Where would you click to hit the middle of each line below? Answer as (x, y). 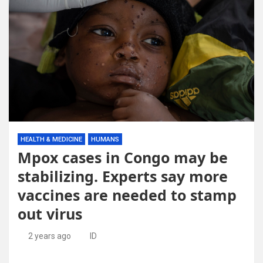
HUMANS (105, 139)
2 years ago (49, 236)
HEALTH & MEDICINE (51, 139)
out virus (50, 214)
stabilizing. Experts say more (123, 176)
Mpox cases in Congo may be (123, 157)
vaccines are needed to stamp (127, 195)
